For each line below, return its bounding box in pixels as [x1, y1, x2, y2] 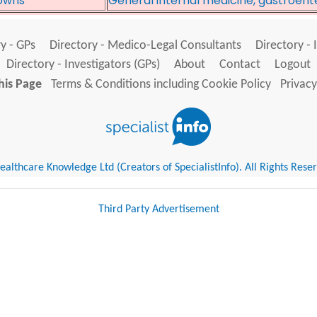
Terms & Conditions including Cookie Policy [50, 78, 271, 92]
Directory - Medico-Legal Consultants [49, 39, 241, 52]
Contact [219, 58, 260, 71]
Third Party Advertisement [98, 204, 219, 216]
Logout [275, 58, 311, 71]
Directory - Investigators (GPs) [6, 58, 160, 71]
